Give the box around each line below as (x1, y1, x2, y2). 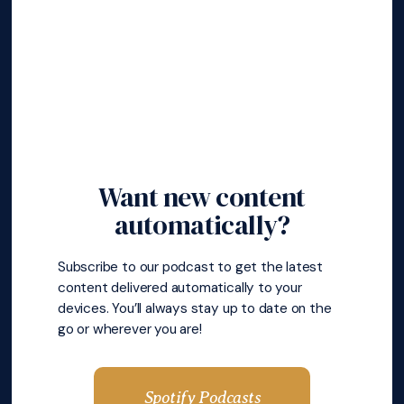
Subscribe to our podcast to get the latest (58, 257, 324, 276)
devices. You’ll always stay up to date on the (58, 298, 332, 317)
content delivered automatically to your (58, 278, 302, 297)
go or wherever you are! (58, 319, 202, 338)
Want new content (98, 178, 306, 216)
